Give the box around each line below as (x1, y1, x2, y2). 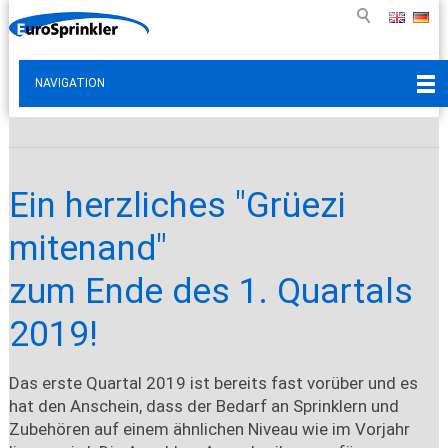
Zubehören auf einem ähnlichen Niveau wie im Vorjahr (8, 418, 410, 439)
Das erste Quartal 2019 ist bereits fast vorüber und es (8, 372, 418, 393)
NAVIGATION (34, 75, 105, 90)
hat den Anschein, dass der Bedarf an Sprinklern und (8, 395, 399, 416)
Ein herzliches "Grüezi (8, 184, 346, 226)
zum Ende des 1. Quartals (8, 270, 413, 312)
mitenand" (8, 227, 167, 269)
